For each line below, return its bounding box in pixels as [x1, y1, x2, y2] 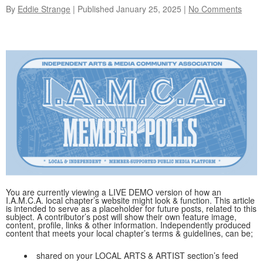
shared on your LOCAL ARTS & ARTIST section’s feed [36, 249, 238, 261]
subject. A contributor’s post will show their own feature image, [6, 211, 237, 223]
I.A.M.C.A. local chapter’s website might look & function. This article [6, 194, 255, 207]
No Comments [188, 3, 242, 15]
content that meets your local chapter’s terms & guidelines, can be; [6, 227, 253, 240]
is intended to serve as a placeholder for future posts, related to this [6, 203, 257, 215]
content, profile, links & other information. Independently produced [6, 219, 251, 231]
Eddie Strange [18, 3, 70, 15]
